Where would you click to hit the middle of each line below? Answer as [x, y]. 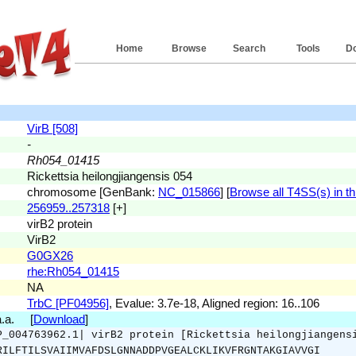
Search [249, 48]
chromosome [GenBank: [93, 192]
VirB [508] [52, 128]
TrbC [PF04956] [68, 303]
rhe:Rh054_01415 [73, 271]
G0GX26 [50, 255]
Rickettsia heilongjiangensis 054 [110, 176]
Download [59, 319]
